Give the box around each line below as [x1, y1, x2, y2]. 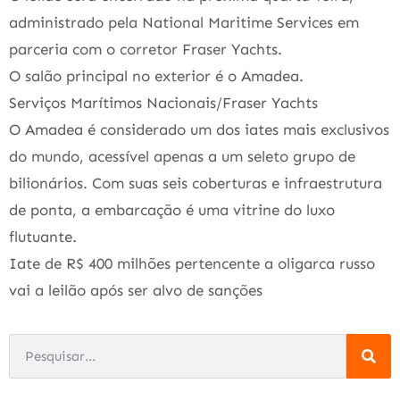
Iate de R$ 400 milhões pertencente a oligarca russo [9, 254, 375, 272]
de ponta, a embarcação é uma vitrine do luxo [9, 200, 335, 219]
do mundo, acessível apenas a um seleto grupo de [9, 146, 355, 165]
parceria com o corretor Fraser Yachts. [9, 39, 282, 58]
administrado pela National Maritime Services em [9, 12, 359, 31]
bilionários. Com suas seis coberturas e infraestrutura [9, 173, 382, 192]
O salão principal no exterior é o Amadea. [9, 66, 304, 85]
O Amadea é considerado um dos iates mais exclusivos [9, 120, 389, 138]
